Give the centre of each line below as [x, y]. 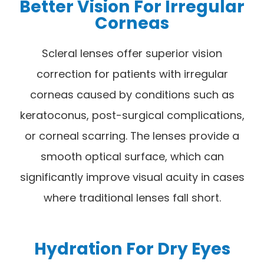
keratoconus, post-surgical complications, [132, 115]
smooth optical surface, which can [132, 157]
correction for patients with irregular [132, 74]
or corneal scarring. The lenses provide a [132, 136]
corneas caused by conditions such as [132, 95]
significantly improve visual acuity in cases [132, 177]
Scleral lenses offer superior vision [132, 54]
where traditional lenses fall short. [132, 198]
